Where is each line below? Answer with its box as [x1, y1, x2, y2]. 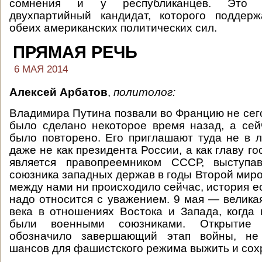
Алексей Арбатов [9, 86, 108, 98]
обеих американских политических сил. [9, 22, 217, 34]
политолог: [113, 86, 175, 98]
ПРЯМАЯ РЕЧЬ [13, 43, 137, 61]
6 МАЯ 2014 [14, 64, 68, 75]
